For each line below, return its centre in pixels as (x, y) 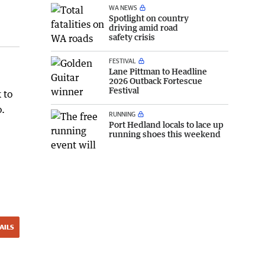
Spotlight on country (149, 18)
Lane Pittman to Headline (158, 71)
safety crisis (132, 37)
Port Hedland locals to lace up (166, 124)
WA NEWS (123, 7)
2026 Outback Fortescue (156, 80)
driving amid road (143, 27)
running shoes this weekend (165, 134)
